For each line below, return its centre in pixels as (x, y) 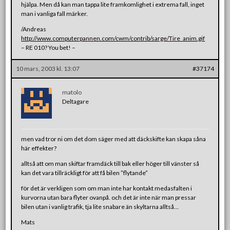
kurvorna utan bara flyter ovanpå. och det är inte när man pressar (109, 197)
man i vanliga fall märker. (55, 13)
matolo (72, 92)
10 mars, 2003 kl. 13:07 (48, 68)
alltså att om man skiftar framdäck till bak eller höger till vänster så (110, 163)
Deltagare (76, 101)
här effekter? (39, 148)
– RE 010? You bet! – (49, 47)
